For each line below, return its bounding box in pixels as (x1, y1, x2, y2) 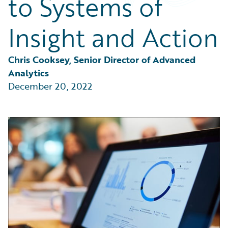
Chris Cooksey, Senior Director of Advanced (8, 53, 198, 66)
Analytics (8, 66, 49, 79)
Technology (20, 9, 59, 20)
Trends (20, 21, 43, 32)
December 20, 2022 (8, 79, 92, 93)
